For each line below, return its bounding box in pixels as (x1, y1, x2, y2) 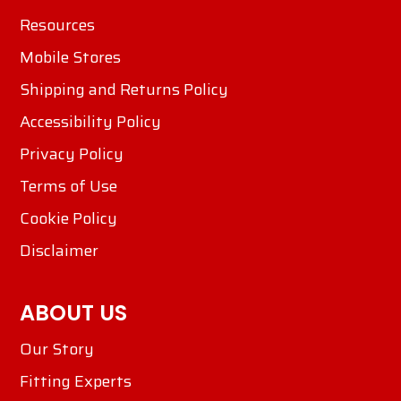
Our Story (20, 337, 94, 363)
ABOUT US (20, 298, 127, 328)
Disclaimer (20, 238, 98, 264)
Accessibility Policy (20, 109, 161, 135)
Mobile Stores (20, 45, 121, 71)
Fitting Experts (20, 369, 132, 395)
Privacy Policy (20, 141, 124, 167)
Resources (20, 13, 95, 38)
